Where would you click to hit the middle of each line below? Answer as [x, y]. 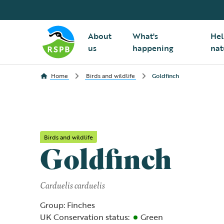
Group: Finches [67, 205]
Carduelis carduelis [72, 185]
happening [153, 48]
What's [145, 36]
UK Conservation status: [85, 217]
